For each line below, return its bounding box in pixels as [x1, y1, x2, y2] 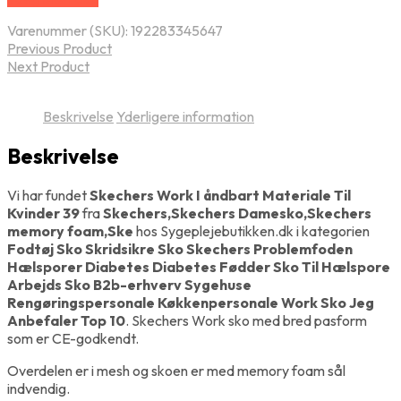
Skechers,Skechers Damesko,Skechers [103, 203, 371, 222]
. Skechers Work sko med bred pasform [125, 311, 367, 329]
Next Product [7, 57, 90, 76]
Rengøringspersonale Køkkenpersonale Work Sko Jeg [7, 293, 374, 311]
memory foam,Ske [7, 221, 133, 240]
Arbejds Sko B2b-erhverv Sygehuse [7, 275, 252, 294]
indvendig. [7, 379, 70, 397]
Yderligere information [116, 107, 254, 126]
